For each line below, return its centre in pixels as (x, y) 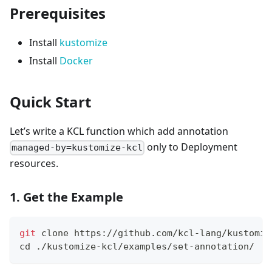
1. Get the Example (66, 197)
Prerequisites (58, 13)
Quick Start (50, 102)
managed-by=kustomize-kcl (77, 148)
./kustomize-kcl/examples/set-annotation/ (142, 247)
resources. (34, 164)
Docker (76, 61)
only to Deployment (191, 147)
